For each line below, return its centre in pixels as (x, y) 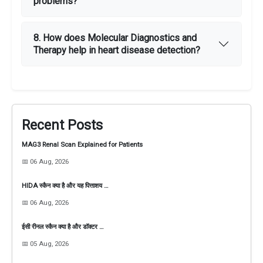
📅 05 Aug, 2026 (45, 244)
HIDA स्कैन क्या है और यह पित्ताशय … (65, 186)
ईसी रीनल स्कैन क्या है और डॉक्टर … (63, 227)
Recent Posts (62, 126)
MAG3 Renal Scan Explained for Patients (82, 145)
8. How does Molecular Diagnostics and (115, 38)
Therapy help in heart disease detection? (117, 50)
